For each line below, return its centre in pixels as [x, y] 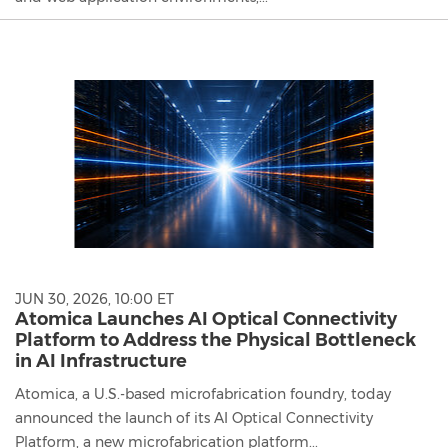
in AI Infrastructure [101, 360]
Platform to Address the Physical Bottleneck [215, 339]
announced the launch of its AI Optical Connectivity [194, 417]
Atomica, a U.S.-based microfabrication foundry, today [203, 393]
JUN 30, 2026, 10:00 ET [94, 298]
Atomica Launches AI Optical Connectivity [206, 318]
